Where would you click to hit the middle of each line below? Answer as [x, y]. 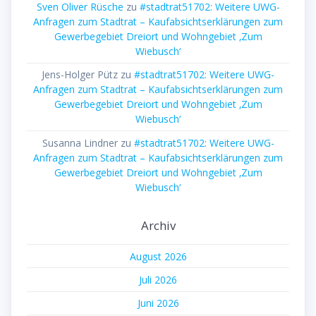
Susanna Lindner [80, 142]
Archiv [158, 226]
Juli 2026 [158, 280]
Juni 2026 [158, 303]
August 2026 [158, 256]
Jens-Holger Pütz [80, 75]
